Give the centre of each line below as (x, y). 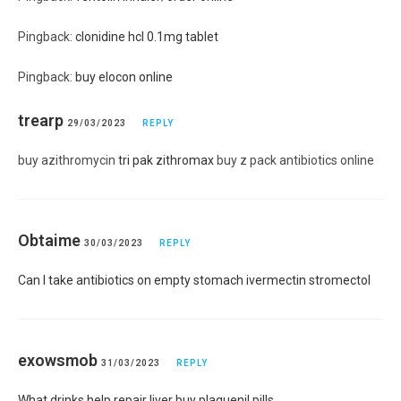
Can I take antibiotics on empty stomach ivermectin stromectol (194, 280)
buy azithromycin (68, 160)
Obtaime (49, 240)
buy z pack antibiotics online (294, 160)
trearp (41, 120)
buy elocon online (124, 77)
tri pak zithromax (166, 160)
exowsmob (58, 360)
